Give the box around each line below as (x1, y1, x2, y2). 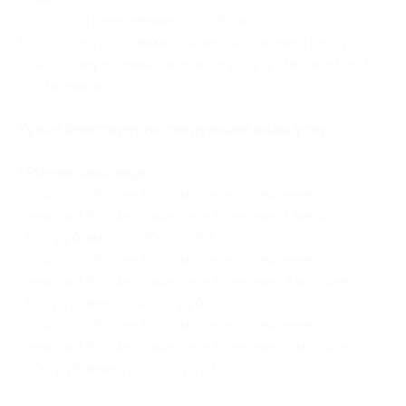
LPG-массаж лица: (18, 164, 149, 181)
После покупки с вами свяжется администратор (18, 34, 352, 51)
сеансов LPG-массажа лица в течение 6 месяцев (18, 338, 353, 355)
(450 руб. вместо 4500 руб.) (18, 295, 210, 312)
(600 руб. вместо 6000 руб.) (18, 360, 216, 377)
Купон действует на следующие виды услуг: (18, 121, 337, 138)
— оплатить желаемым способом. (18, 12, 250, 29)
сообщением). (18, 77, 113, 94)
